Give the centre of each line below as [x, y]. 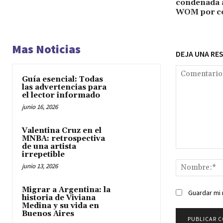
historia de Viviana [59, 198]
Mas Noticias [46, 49]
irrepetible [43, 154]
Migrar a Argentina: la [66, 190]
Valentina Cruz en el [62, 130]
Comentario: [195, 153]
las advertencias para [64, 87]
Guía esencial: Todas [62, 79]
